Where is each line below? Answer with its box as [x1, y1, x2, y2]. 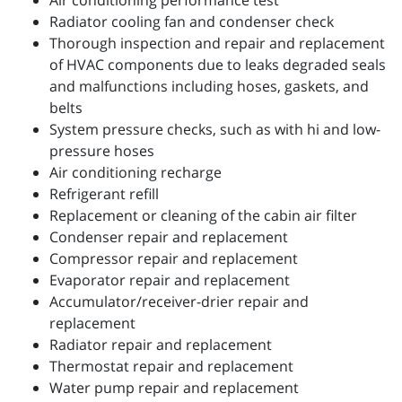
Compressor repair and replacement [49, 249, 298, 269]
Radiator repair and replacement [49, 335, 272, 355]
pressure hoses [49, 141, 154, 162]
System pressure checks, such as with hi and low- [49, 119, 380, 140]
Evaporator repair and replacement [49, 270, 290, 291]
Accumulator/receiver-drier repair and [49, 292, 309, 312]
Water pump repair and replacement [49, 378, 299, 398]
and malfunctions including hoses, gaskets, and [49, 76, 369, 97]
